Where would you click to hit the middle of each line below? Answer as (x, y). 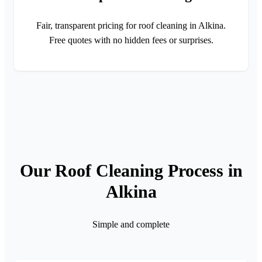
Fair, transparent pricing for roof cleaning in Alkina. (131, 25)
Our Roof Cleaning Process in (131, 170)
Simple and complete (131, 224)
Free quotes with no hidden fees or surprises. (131, 40)
